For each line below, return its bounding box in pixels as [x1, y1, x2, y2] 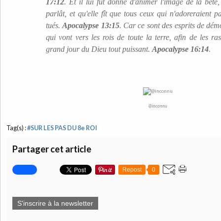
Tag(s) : [6, 124, 27, 132]
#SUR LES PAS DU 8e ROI [27, 124, 97, 132]
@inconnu [148, 103, 167, 109]
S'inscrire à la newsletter [17, 199, 93, 207]
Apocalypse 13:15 [62, 21, 119, 30]
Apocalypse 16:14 [152, 45, 209, 53]
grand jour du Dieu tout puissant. [46, 45, 152, 53]
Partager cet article [12, 144, 91, 154]
